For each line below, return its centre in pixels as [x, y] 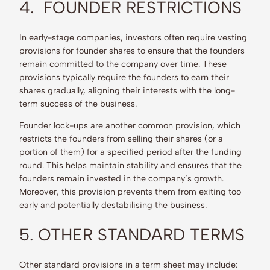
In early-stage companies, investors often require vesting [133, 37]
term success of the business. [78, 103]
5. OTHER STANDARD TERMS [132, 234]
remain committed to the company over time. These [123, 64]
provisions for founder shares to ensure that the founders [132, 50]
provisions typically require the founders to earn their [124, 77]
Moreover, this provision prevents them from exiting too [130, 192]
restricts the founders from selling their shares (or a [121, 139]
